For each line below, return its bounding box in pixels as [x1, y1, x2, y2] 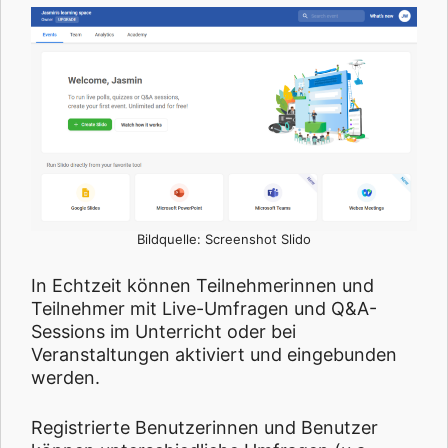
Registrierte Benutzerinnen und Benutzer [31, 417, 378, 439]
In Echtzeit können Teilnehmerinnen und [31, 275, 374, 297]
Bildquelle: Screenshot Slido [137, 231, 311, 248]
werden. [31, 367, 100, 389]
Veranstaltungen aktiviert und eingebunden [31, 344, 397, 366]
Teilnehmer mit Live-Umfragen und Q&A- [31, 298, 377, 320]
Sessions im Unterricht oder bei [31, 321, 296, 343]
